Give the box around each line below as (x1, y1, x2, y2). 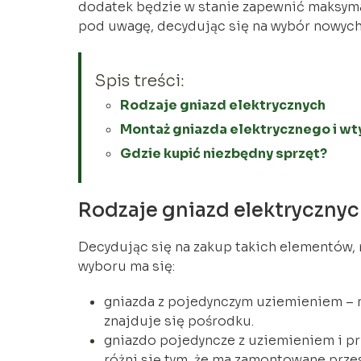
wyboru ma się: (78, 258, 175, 276)
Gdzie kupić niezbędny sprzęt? (120, 145, 327, 163)
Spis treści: (94, 71, 185, 92)
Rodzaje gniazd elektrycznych (120, 97, 326, 114)
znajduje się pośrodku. (104, 313, 254, 330)
